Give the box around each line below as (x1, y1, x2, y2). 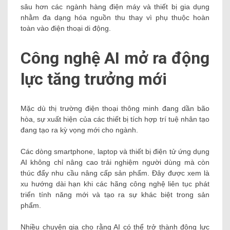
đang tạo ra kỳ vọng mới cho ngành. (21, 126, 138, 135)
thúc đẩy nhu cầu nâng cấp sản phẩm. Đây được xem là (21, 169, 209, 178)
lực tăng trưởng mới (21, 69, 167, 89)
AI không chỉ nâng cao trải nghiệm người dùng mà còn (21, 158, 209, 167)
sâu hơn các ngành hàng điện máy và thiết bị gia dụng (21, 3, 209, 11)
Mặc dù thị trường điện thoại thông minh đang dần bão (21, 104, 209, 113)
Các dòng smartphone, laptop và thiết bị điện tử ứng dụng (21, 147, 209, 156)
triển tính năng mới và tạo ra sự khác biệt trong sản (21, 190, 209, 199)
